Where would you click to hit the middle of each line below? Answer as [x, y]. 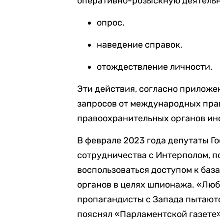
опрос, [111, 23]
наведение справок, [140, 45]
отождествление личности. [155, 67]
